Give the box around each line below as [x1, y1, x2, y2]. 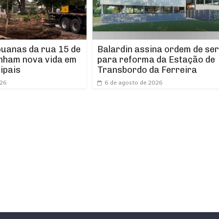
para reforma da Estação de [97, 54, 215, 66]
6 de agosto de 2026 [104, 79, 163, 87]
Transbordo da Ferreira [97, 65, 197, 76]
